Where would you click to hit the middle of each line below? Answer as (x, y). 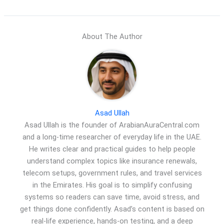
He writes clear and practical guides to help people (112, 149)
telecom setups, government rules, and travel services (112, 173)
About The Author (112, 37)
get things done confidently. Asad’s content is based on (112, 209)
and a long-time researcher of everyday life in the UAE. (112, 137)
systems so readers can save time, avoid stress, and (112, 197)
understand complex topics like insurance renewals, (112, 161)
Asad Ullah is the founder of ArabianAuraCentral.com (112, 125)
